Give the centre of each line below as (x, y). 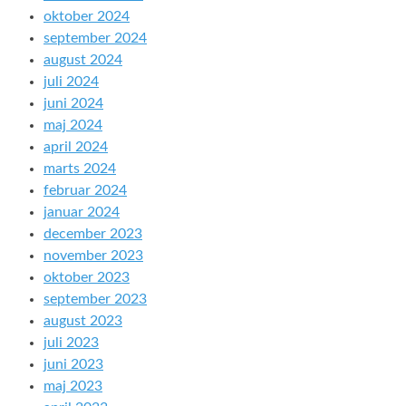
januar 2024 (82, 212)
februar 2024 (85, 190)
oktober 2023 (87, 277)
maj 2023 (73, 386)
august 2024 (83, 60)
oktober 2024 (87, 16)
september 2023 (95, 299)
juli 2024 (71, 82)
